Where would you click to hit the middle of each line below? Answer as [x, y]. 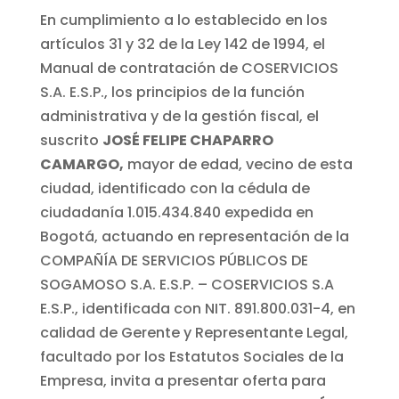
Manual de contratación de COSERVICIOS [189, 68]
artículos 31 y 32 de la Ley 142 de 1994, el [182, 44]
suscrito [71, 140]
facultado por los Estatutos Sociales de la [191, 356]
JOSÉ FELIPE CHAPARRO [187, 140]
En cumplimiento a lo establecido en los [183, 20]
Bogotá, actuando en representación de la [194, 236]
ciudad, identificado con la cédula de [175, 188]
